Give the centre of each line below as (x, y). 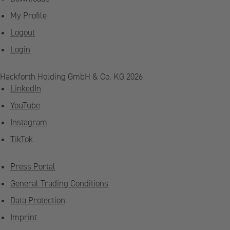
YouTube (25, 106)
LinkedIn (26, 89)
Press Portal (33, 167)
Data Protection (38, 201)
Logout (23, 33)
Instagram (29, 123)
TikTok (22, 140)
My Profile (28, 16)
